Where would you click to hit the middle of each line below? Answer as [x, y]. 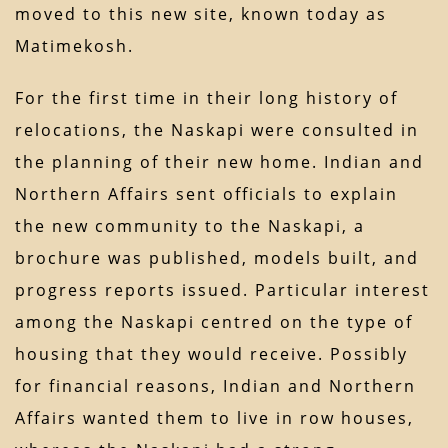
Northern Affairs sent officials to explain [206, 194]
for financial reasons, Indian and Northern [215, 386]
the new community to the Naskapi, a [190, 226]
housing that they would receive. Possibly [211, 354]
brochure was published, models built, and [217, 258]
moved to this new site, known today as [201, 14]
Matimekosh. [74, 46]
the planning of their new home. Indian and [219, 162]
